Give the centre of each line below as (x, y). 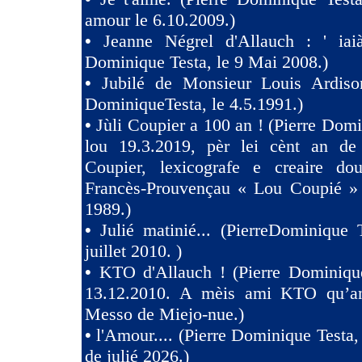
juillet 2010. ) (133, 251)
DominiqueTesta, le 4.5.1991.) (194, 104)
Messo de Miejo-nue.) (164, 314)
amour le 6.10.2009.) (160, 20)
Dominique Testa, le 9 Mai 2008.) (206, 62)
